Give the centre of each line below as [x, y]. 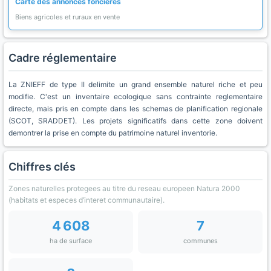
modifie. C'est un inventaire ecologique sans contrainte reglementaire [135, 96]
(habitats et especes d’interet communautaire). [87, 200]
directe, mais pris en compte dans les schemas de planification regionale [135, 109]
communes [200, 241]
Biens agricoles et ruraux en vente [67, 17]
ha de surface [71, 241]
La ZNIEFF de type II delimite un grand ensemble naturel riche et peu [135, 84]
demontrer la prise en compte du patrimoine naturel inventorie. [113, 133]
